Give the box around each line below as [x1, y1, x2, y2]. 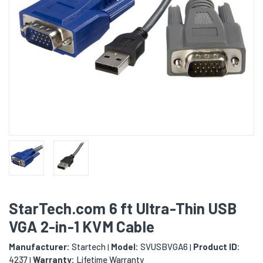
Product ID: [193, 241, 240, 252]
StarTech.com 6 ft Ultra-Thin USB [9, 199, 237, 218]
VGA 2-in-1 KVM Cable [9, 217, 154, 236]
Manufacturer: [9, 241, 70, 252]
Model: [111, 241, 139, 252]
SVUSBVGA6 [139, 241, 188, 252]
